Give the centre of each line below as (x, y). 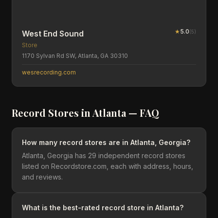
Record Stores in (52, 113)
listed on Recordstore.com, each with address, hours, (108, 166)
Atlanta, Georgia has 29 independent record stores (104, 155)
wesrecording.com (49, 72)
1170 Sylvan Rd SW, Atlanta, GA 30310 (75, 56)
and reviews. (42, 177)
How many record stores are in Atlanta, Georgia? (106, 142)
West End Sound (53, 34)
